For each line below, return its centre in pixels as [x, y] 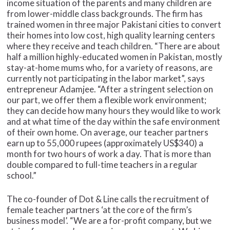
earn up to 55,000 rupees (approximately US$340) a [105, 143]
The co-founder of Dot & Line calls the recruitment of [108, 199]
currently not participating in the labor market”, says [106, 78]
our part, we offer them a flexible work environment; [107, 100]
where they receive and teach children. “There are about [114, 46]
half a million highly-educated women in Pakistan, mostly [115, 56]
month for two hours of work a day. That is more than [109, 154]
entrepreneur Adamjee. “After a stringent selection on [110, 89]
